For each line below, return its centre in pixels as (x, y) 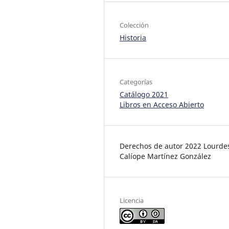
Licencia (132, 200)
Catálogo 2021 (144, 94)
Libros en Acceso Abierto (162, 104)
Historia (133, 37)
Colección (134, 25)
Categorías (136, 82)
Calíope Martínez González (165, 156)
